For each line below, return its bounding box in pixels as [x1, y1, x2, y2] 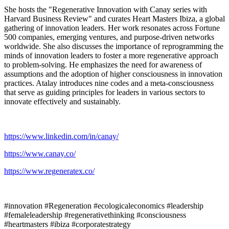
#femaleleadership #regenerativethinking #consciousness [4, 210, 186, 219]
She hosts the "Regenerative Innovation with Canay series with [4, 5, 207, 14]
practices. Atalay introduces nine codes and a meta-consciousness [4, 78, 214, 87]
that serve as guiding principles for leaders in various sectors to [4, 87, 205, 97]
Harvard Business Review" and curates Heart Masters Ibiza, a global [4, 14, 225, 23]
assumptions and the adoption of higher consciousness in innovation [4, 69, 222, 78]
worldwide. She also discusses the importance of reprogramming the [4, 41, 223, 51]
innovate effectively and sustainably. [4, 97, 121, 106]
